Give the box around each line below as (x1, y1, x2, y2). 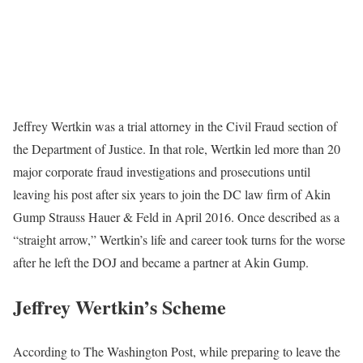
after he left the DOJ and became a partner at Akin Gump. (13, 253, 309, 271)
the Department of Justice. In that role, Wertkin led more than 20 (13, 139, 340, 157)
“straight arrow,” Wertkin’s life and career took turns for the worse (13, 230, 345, 248)
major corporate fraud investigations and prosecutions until (13, 162, 310, 180)
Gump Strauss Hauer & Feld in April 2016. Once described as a (13, 207, 340, 225)
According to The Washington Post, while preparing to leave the (13, 342, 340, 360)
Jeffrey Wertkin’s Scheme (13, 292, 226, 321)
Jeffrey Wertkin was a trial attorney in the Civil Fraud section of (13, 117, 341, 135)
